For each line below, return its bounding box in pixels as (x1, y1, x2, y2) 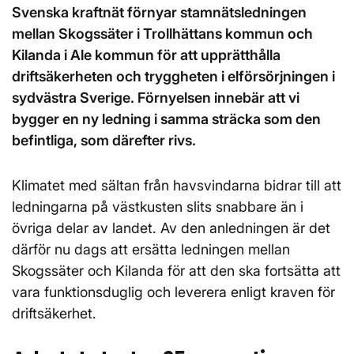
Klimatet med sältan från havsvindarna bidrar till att (12, 177, 341, 194)
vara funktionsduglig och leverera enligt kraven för (12, 284, 335, 300)
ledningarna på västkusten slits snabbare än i (12, 198, 303, 215)
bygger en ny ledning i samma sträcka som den (12, 111, 321, 127)
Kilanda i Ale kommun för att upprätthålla (12, 47, 281, 63)
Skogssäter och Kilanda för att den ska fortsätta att (12, 262, 341, 279)
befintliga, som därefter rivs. (12, 132, 196, 149)
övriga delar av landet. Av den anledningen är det (12, 220, 330, 236)
